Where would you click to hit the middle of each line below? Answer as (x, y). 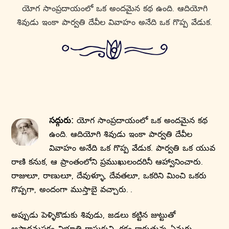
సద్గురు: (62, 120)
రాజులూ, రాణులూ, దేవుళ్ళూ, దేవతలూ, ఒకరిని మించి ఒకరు (109, 175)
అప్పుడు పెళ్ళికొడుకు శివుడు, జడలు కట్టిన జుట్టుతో (94, 214)
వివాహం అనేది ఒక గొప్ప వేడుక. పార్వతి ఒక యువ (132, 147)
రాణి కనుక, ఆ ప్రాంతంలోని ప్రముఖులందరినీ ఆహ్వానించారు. (107, 161)
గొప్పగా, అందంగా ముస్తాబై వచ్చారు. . (72, 189)
